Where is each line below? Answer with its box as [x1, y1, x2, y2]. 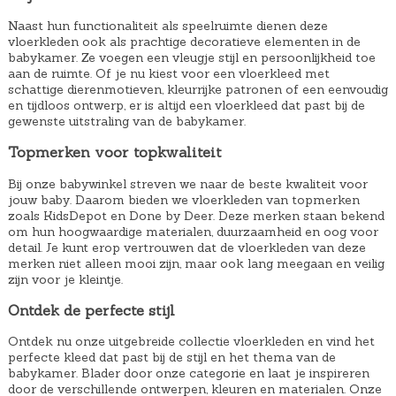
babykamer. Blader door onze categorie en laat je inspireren [7, 365, 369, 382]
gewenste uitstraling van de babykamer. [7, 112, 246, 129]
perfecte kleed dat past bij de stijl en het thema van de [7, 349, 336, 366]
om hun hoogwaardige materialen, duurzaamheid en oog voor [7, 223, 378, 240]
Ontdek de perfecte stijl [7, 301, 175, 320]
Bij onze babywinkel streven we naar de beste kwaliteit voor [7, 175, 368, 192]
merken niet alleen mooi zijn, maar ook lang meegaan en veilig [7, 255, 385, 271]
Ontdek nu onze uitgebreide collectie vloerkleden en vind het [7, 333, 375, 350]
